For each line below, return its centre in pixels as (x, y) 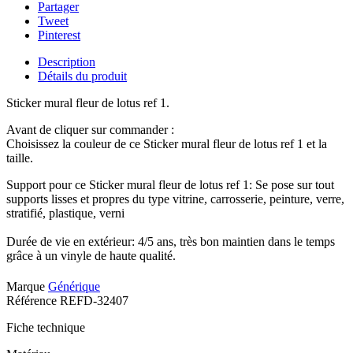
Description (67, 62)
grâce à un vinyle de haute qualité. (91, 256)
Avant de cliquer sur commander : (90, 130)
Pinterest (59, 35)
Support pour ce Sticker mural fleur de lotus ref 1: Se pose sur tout (170, 185)
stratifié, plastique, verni (65, 214)
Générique (74, 287)
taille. (20, 158)
